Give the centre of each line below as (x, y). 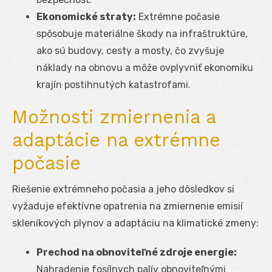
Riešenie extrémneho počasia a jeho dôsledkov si (123, 189)
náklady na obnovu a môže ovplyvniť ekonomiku (145, 67)
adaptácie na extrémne (116, 140)
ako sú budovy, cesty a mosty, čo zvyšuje (130, 50)
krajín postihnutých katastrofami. (114, 84)
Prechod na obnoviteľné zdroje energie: (137, 252)
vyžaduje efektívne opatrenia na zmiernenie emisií (127, 206)
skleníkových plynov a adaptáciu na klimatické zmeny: (135, 223)
